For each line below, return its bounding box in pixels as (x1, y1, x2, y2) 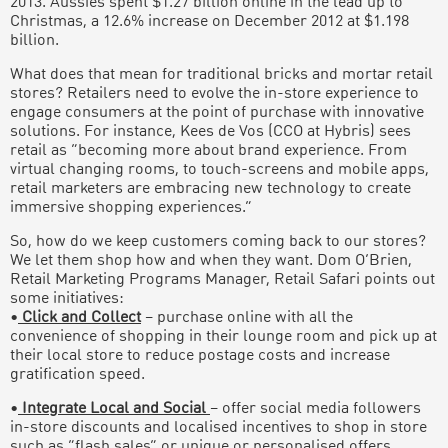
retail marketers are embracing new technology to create (10, 180, 411, 197)
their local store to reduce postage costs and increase (10, 347, 390, 364)
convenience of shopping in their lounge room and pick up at (10, 328, 437, 345)
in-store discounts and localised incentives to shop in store (10, 419, 427, 436)
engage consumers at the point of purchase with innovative (10, 104, 424, 121)
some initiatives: (10, 290, 124, 307)
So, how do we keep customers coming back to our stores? (10, 233, 426, 250)
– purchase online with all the (141, 309, 353, 326)
